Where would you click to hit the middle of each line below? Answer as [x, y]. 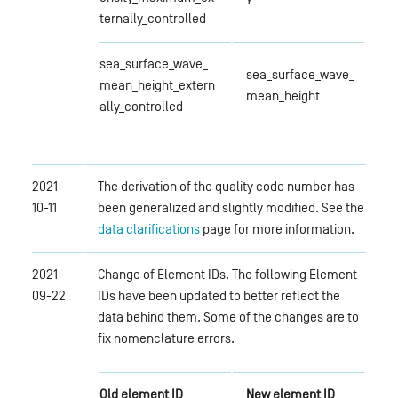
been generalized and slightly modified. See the [231, 207]
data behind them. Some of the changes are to [228, 316]
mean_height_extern [157, 84]
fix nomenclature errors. [166, 338]
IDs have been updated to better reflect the [219, 295]
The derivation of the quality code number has [226, 186]
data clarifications [148, 228]
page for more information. [277, 228]
